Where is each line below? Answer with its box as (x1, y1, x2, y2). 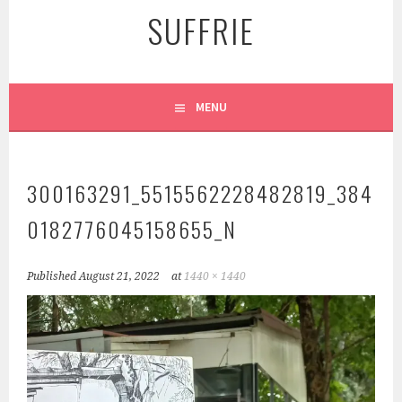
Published (27, 270, 80, 283)
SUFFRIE (147, 6, 255, 54)
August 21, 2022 (79, 270, 161, 283)
